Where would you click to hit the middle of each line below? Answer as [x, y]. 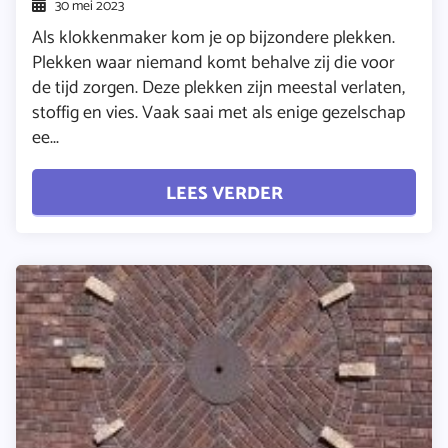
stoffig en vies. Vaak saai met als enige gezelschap [218, 112]
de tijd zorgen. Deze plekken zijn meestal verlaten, [218, 87]
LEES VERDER [224, 194]
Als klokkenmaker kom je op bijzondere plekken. [213, 37]
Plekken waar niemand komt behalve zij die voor [213, 62]
